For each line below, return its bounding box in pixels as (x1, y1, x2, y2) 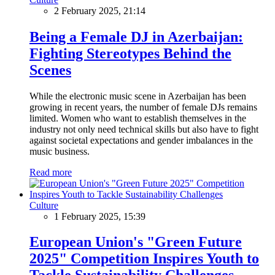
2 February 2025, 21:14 (54, 5, 145, 16)
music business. (29, 145, 90, 157)
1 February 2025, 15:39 (54, 211, 145, 222)
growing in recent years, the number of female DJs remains (29, 101, 257, 112)
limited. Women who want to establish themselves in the (29, 112, 246, 123)
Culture (29, 199, 58, 211)
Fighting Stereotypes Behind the (29, 45, 231, 61)
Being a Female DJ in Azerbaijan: (29, 28, 243, 45)
